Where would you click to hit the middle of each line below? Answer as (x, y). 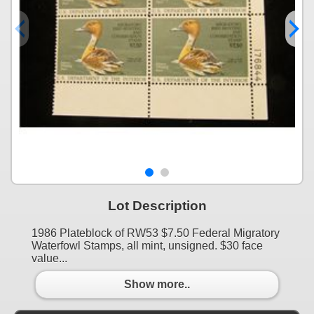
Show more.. (157, 285)
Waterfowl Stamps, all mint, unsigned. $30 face (147, 245)
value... (49, 258)
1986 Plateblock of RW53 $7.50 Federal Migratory (156, 233)
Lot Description (157, 205)
